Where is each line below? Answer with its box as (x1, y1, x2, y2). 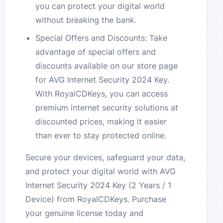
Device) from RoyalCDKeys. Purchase (25, 194, 167, 205)
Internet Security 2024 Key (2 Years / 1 (25, 180, 172, 191)
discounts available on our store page (35, 61, 178, 71)
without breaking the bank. (35, 14, 137, 25)
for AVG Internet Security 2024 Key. (35, 75, 170, 85)
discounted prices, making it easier (35, 116, 167, 127)
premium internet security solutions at (35, 103, 179, 113)
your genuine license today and (25, 208, 144, 219)
